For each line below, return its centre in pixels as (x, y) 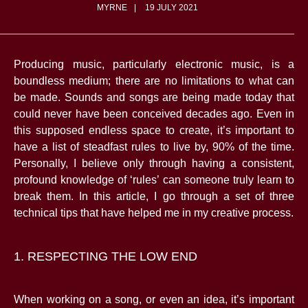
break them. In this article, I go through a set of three (154, 197)
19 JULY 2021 (171, 8)
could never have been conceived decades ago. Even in (154, 114)
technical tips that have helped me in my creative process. (154, 213)
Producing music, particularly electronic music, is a (154, 65)
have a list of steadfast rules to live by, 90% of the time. (154, 147)
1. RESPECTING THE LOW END (106, 257)
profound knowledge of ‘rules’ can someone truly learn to (154, 180)
